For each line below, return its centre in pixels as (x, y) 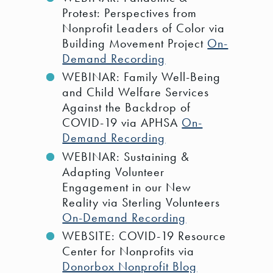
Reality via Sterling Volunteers (141, 202)
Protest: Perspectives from (130, 12)
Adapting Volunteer (114, 172)
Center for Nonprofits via (129, 251)
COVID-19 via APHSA (122, 123)
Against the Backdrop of (127, 108)
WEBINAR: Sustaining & (126, 156)
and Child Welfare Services (136, 92)
